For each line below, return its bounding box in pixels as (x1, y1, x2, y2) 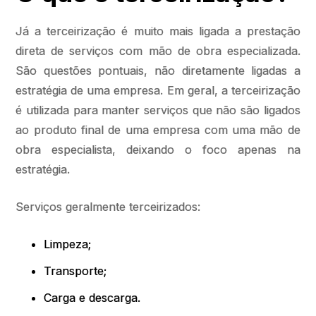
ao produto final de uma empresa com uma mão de (16, 123, 300, 137)
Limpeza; (44, 237, 92, 251)
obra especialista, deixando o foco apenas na (16, 142, 300, 157)
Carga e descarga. (44, 291, 141, 305)
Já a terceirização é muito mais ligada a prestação (16, 24, 300, 38)
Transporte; (44, 264, 107, 278)
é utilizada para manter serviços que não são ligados (16, 103, 300, 117)
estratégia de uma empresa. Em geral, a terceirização (16, 83, 300, 97)
